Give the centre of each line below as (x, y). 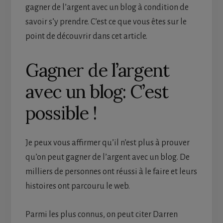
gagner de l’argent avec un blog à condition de (107, 8)
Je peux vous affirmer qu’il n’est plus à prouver (107, 143)
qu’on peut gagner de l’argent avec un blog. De (107, 158)
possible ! (61, 113)
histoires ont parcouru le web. (77, 186)
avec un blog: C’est (97, 92)
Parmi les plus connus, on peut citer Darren (101, 215)
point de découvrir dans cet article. (86, 37)
